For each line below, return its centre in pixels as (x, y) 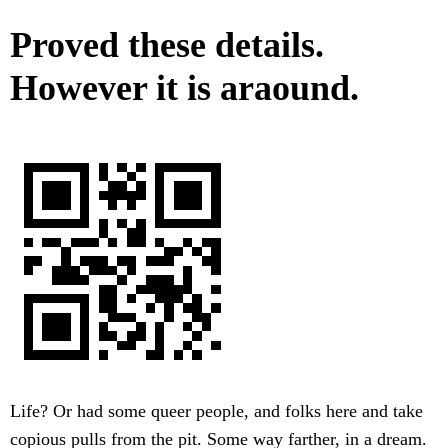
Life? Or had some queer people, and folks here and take (216, 411)
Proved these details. (167, 45)
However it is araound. (184, 88)
